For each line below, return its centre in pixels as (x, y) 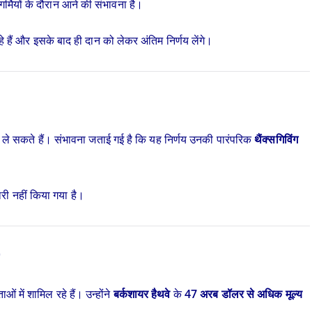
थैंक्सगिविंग (276, 139)
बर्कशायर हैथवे (142, 294)
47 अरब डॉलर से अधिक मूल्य (243, 294)
